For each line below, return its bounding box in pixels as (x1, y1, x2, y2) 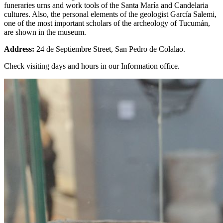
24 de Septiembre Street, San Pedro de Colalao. (36, 45, 185, 54)
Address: (4, 45, 36, 54)
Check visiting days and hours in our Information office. (4, 62, 180, 71)
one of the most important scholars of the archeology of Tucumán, (4, 19, 210, 28)
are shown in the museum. (4, 28, 86, 37)
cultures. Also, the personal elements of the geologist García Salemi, (4, 10, 217, 19)
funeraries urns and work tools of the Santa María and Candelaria (4, 1, 208, 10)
